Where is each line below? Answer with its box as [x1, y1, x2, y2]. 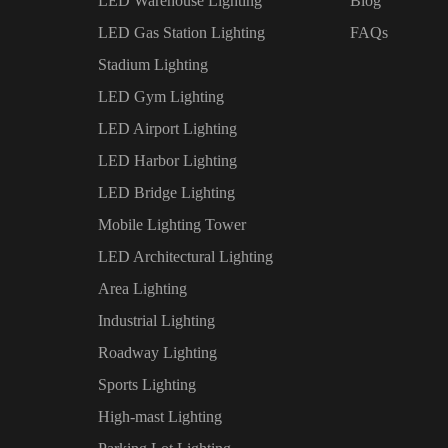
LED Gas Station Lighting [97, 24, 265, 42]
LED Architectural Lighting [97, 248, 273, 266]
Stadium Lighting [97, 56, 208, 74]
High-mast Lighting [97, 408, 222, 426]
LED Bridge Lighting [97, 184, 235, 202]
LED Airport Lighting [97, 120, 237, 138]
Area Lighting [97, 280, 187, 298]
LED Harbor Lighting [97, 152, 237, 170]
